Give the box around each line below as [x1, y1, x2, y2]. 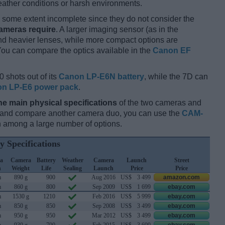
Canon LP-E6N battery [59, 72, 144, 81]
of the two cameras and [117, 98, 201, 107]
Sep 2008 [92, 202, 115, 210]
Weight [12, 165, 30, 172]
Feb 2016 [92, 193, 115, 200]
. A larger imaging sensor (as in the [56, 25, 178, 34]
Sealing [63, 165, 82, 172]
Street [174, 157, 189, 164]
